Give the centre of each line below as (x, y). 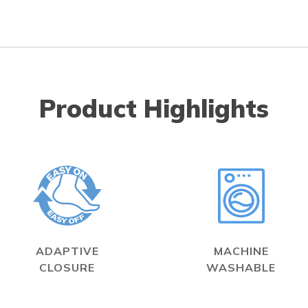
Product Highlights (154, 108)
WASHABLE (241, 267)
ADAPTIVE (67, 251)
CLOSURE (67, 267)
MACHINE (241, 251)
